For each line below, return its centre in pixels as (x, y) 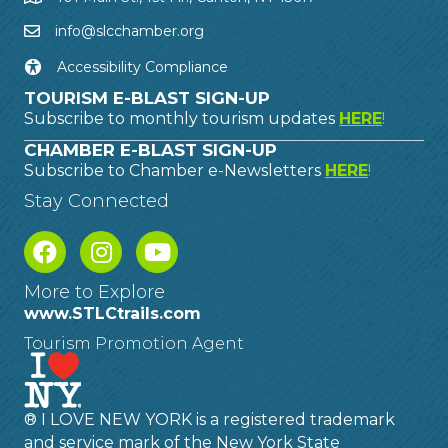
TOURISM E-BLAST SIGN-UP (147, 97)
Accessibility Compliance (142, 66)
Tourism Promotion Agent (134, 343)
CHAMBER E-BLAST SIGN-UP (150, 149)
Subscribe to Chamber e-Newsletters (174, 170)
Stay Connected (96, 200)
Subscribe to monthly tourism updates (181, 118)
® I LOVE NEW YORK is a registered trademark (209, 419)
